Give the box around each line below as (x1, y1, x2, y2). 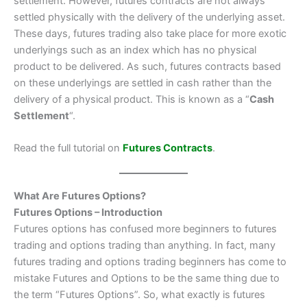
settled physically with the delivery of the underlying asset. (14, 10, 285, 23)
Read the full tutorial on (14, 142, 123, 155)
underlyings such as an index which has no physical (14, 43, 256, 56)
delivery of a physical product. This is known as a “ (14, 93, 249, 106)
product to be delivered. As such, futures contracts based (14, 60, 281, 73)
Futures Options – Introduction (14, 206, 162, 219)
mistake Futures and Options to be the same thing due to (14, 271, 280, 284)
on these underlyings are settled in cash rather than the (14, 76, 271, 89)
